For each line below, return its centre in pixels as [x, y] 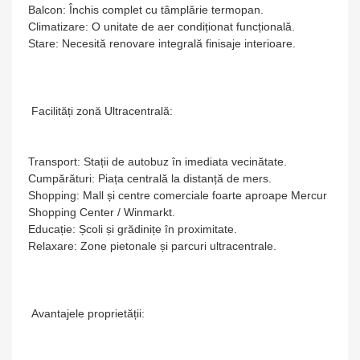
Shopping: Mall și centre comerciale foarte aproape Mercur [178, 195]
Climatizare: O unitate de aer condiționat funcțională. [162, 27]
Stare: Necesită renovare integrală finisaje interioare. [162, 43]
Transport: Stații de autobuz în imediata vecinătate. [157, 162]
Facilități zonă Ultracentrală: [100, 111]
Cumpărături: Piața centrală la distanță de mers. [150, 178]
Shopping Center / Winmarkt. [102, 212]
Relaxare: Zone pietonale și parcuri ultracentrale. [152, 246]
